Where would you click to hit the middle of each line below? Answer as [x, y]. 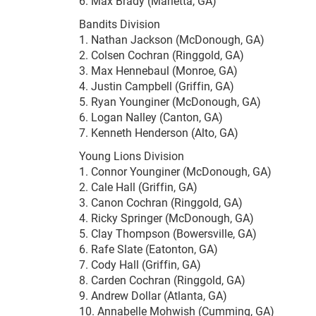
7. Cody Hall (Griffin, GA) [140, 265]
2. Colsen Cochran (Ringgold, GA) [162, 55]
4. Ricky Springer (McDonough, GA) [166, 218]
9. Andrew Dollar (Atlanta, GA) [153, 296]
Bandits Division [120, 24]
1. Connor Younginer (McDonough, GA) [175, 171]
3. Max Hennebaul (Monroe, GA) [158, 71]
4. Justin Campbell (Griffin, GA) [157, 86]
